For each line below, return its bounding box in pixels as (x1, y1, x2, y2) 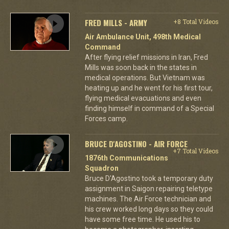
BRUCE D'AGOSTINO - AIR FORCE (84, 138, 188, 149)
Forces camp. (84, 114, 128, 123)
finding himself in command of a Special (84, 104, 214, 112)
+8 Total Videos (173, 17, 219, 26)
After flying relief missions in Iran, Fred (84, 53, 208, 61)
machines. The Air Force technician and (84, 195, 211, 203)
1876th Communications (84, 154, 168, 162)
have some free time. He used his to (84, 215, 200, 223)
